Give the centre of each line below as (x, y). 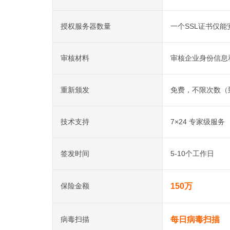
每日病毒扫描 (195, 219)
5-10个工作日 (192, 154)
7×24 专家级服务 (198, 122)
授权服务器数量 (86, 26)
